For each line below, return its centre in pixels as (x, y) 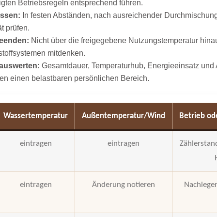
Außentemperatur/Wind (124, 116)
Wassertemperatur (36, 116)
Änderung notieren (124, 185)
